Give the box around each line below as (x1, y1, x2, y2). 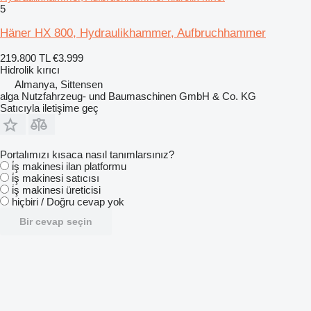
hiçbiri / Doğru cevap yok (12, 195, 124, 208)
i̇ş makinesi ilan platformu (12, 160, 126, 172)
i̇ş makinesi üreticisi (12, 183, 101, 196)
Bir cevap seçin (19, 215, 92, 227)
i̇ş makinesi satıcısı (12, 171, 99, 184)
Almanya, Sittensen (15, 78, 103, 90)
